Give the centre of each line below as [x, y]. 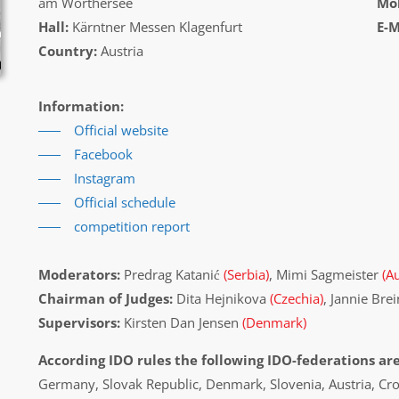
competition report [131, 226]
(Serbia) [246, 274]
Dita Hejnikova [221, 298]
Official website [121, 130]
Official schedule [124, 202]
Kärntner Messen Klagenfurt [155, 27]
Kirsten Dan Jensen [181, 322]
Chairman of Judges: [105, 298]
